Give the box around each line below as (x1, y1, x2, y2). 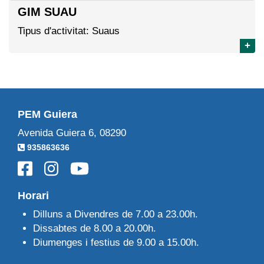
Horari (18, 190, 49, 202)
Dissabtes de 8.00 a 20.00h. (32, 223, 156, 235)
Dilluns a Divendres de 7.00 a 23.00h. (32, 209, 198, 220)
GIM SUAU (18, 5, 77, 18)
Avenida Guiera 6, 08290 (18, 127, 126, 138)
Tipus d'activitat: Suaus (18, 25, 120, 37)
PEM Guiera (18, 108, 77, 120)
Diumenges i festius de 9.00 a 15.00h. (32, 237, 199, 249)
